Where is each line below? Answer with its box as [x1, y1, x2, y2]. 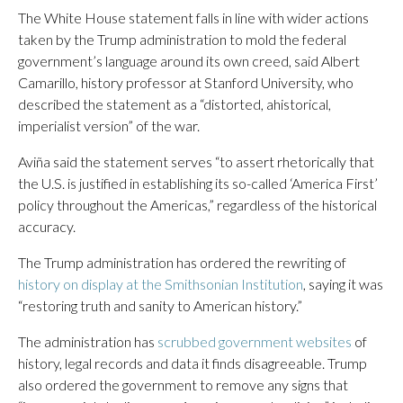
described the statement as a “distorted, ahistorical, [18, 95, 331, 112]
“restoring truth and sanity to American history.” [18, 297, 302, 314]
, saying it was [303, 275, 383, 292]
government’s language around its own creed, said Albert [18, 52, 360, 69]
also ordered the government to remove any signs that [18, 376, 348, 393]
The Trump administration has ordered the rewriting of [18, 254, 346, 271]
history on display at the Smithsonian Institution [18, 275, 303, 292]
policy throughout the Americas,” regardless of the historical [18, 196, 377, 213]
